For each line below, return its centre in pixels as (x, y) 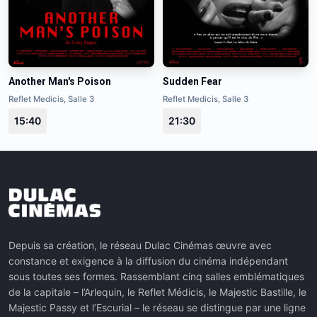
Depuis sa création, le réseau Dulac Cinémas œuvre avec (140, 245)
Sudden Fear (192, 81)
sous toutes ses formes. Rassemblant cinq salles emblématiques (156, 276)
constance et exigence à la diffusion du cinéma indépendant (148, 260)
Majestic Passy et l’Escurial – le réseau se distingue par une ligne (157, 307)
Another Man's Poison (60, 81)
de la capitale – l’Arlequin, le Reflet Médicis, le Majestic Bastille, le (157, 292)
